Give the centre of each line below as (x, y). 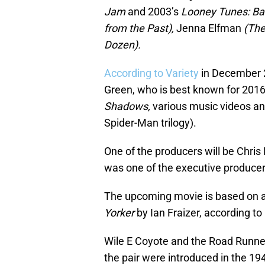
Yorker (120, 213)
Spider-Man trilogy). (150, 123)
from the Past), (139, 28)
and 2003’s (154, 12)
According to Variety (151, 73)
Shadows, (128, 106)
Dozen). (122, 45)
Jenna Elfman (209, 28)
